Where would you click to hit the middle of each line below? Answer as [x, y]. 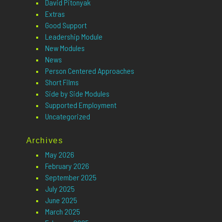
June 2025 [61, 200]
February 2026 [67, 166]
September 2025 [71, 177]
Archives [45, 140]
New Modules [65, 48]
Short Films [62, 82]
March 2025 [62, 211]
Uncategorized [67, 116]
